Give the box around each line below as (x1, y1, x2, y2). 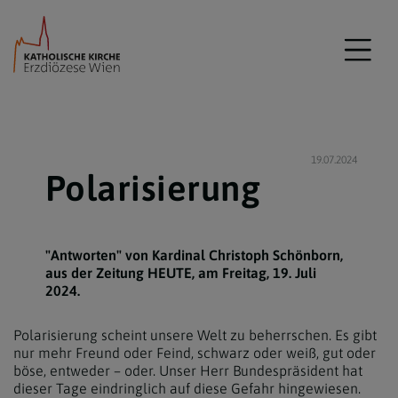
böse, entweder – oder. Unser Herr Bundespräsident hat (13, 362, 362, 378)
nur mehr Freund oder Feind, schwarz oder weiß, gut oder (13, 345, 376, 361)
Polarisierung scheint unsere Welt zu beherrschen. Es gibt (13, 327, 377, 343)
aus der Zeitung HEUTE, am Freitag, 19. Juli (44, 265, 316, 281)
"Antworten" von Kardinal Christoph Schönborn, (44, 247, 343, 263)
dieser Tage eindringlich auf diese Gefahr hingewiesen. (13, 380, 361, 396)
